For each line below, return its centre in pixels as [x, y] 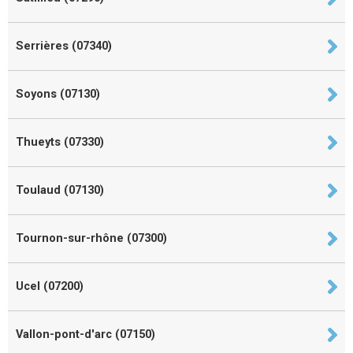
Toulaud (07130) [60, 190]
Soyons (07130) [58, 94]
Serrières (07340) [64, 46]
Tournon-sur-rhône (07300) [91, 238]
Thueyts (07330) [60, 142]
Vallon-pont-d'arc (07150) [85, 334]
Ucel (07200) [50, 286]
